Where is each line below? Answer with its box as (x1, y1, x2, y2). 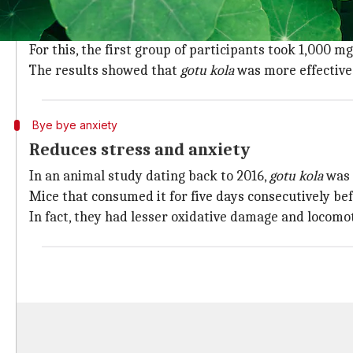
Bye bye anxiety (32, 118, 117, 132)
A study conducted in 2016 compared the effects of (29, 21, 340, 38)
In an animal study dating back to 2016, (29, 168, 269, 184)
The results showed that (29, 62, 180, 79)
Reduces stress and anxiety (29, 139, 250, 160)
